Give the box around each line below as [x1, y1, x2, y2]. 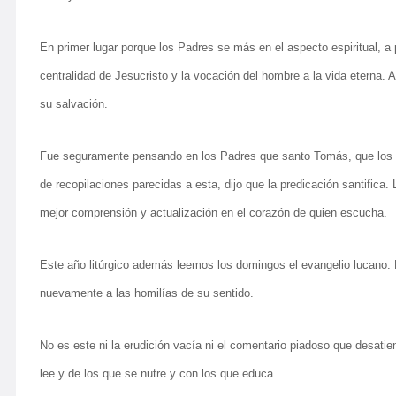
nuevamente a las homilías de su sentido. [40, 286, 254, 300]
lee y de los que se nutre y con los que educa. [40, 367, 277, 380]
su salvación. [40, 97, 108, 110]
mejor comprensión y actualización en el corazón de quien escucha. [40, 206, 387, 219]
